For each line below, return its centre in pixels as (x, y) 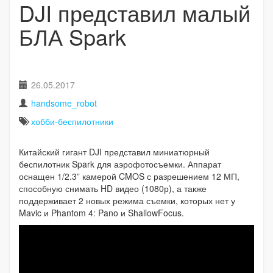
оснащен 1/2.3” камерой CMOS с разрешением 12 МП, (129, 176)
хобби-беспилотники (72, 121)
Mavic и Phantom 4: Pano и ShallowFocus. (101, 212)
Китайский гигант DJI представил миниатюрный (114, 151)
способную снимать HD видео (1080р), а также (113, 188)
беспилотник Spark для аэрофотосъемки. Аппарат (120, 164)
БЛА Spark (73, 36)
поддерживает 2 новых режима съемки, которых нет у (127, 200)
